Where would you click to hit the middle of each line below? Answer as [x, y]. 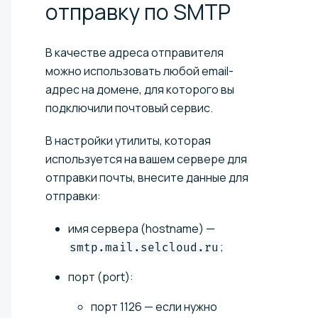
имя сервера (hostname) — [142, 228]
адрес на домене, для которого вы [140, 89]
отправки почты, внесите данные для [147, 177]
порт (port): [101, 276]
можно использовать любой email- [139, 71]
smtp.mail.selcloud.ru [144, 247]
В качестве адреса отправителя [135, 52]
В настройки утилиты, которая [128, 140]
